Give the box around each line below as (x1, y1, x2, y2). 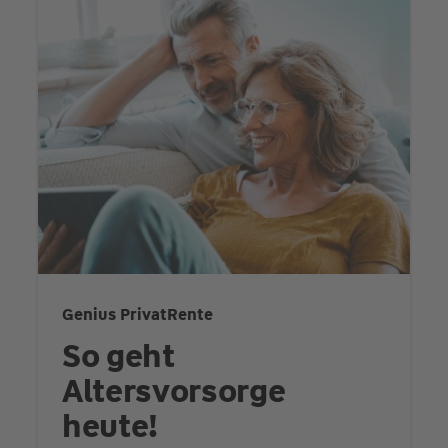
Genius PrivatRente (61, 303, 213, 325)
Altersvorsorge (61, 369, 286, 412)
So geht (61, 334, 175, 377)
